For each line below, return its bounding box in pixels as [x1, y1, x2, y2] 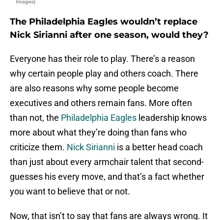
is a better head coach [115, 142, 203, 153]
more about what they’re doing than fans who [10, 127, 187, 138]
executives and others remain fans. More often [10, 98, 192, 109]
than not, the [10, 112, 61, 123]
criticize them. [10, 142, 67, 153]
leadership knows [137, 112, 207, 123]
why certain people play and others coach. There [10, 68, 198, 79]
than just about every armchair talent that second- [10, 157, 204, 167]
